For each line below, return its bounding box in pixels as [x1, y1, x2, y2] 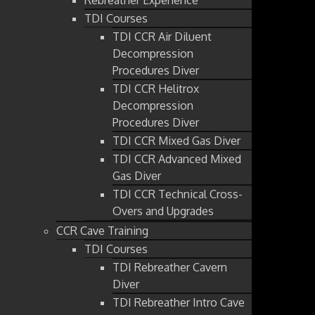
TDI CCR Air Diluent [112, 29, 212, 44]
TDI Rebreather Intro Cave [112, 295, 245, 309]
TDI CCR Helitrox [112, 81, 199, 96]
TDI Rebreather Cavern [112, 259, 227, 274]
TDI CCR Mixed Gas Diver [112, 133, 240, 148]
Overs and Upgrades [112, 203, 214, 218]
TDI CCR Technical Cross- [112, 186, 243, 201]
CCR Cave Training [56, 223, 148, 238]
